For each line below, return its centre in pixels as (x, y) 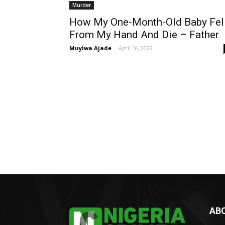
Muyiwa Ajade (90, 48)
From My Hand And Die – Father (144, 35)
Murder (82, 5)
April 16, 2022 (136, 48)
